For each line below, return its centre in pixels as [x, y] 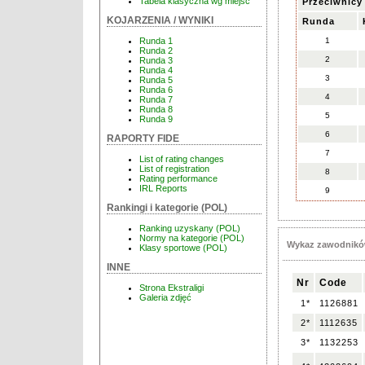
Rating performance [178, 179]
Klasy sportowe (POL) [183, 248]
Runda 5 [156, 80]
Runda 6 [156, 90]
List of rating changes [182, 159]
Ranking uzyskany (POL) [190, 229]
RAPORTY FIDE [143, 139]
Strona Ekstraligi [172, 288]
